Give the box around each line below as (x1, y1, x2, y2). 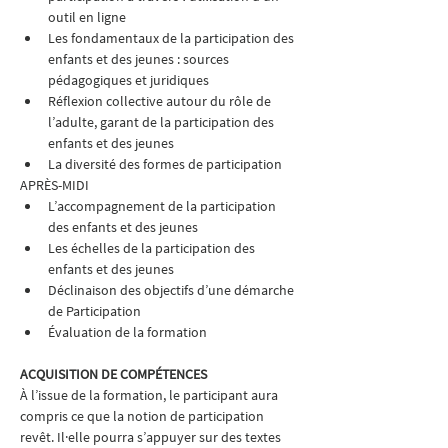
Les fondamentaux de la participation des (48, 29, 297, 47)
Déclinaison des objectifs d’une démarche (48, 281, 297, 299)
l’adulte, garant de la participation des (48, 113, 277, 131)
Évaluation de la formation (48, 323, 207, 341)
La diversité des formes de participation (48, 155, 282, 173)
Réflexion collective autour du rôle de (48, 92, 274, 110)
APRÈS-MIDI (20, 176, 89, 194)
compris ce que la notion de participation (20, 407, 267, 425)
